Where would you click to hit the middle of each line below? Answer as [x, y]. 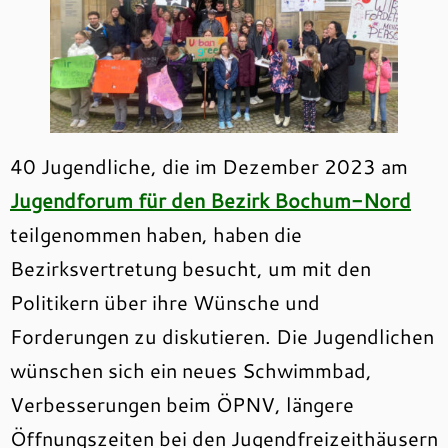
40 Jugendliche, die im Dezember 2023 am [209, 166]
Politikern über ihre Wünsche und [165, 302]
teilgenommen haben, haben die [156, 234]
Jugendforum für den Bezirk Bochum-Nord [210, 200]
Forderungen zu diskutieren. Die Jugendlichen [222, 336]
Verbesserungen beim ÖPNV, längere [182, 404]
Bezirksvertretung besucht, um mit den [190, 268]
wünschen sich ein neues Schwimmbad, [191, 370]
